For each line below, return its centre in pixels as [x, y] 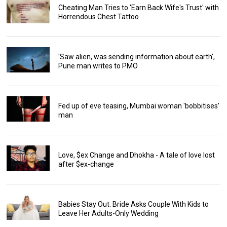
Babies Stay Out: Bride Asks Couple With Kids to [133, 204]
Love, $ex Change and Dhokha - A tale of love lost [136, 155]
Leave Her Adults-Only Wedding [108, 214]
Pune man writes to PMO [98, 66]
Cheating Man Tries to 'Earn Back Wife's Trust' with [138, 8]
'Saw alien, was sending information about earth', [136, 57]
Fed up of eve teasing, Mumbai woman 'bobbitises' [139, 106]
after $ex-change [86, 164]
